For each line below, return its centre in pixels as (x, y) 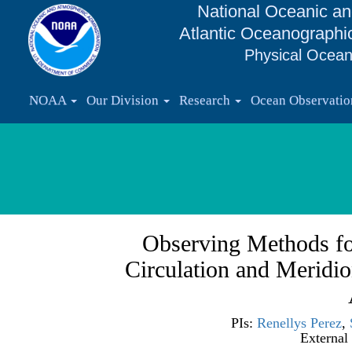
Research (206, 100)
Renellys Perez (299, 323)
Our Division (124, 100)
